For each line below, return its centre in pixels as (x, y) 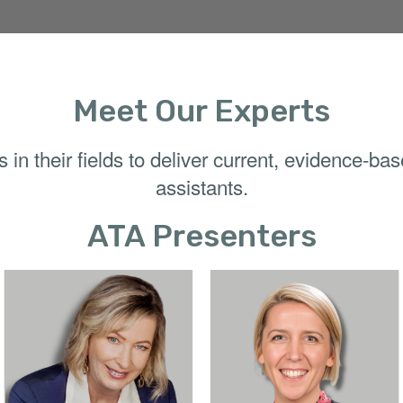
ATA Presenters (201, 236)
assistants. (201, 186)
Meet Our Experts (201, 111)
